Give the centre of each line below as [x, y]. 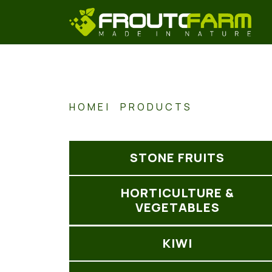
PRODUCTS [156, 107]
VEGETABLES [177, 208]
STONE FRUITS [177, 158]
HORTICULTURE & [177, 193]
